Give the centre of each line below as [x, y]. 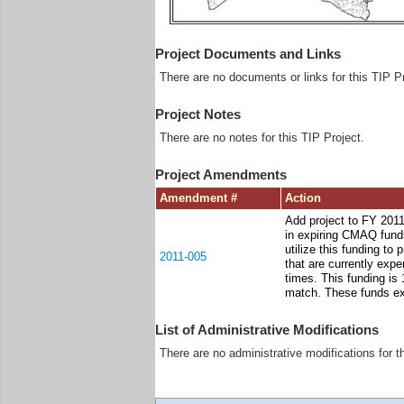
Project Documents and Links [248, 54]
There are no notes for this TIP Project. [262, 138]
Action [303, 198]
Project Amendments [221, 175]
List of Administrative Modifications [267, 330]
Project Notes [198, 115]
